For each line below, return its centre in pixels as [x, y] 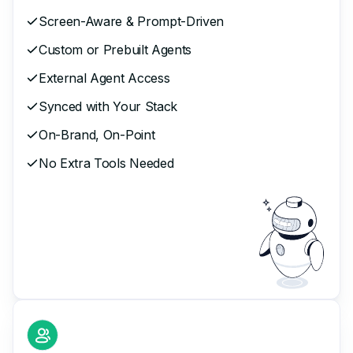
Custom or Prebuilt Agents [115, 49]
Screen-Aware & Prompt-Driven [132, 21]
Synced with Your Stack [108, 106]
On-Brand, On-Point [97, 134]
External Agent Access [104, 78]
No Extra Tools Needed [106, 163]
